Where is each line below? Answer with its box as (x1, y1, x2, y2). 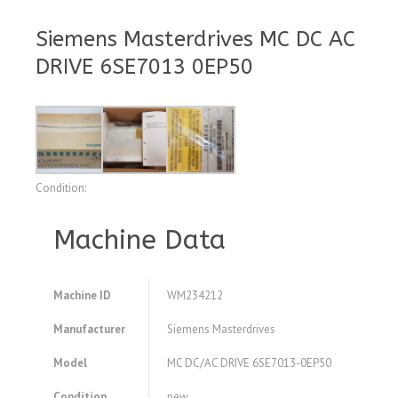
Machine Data (53, 224, 226, 257)
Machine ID (53, 288, 111, 304)
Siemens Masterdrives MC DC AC (36, 26, 355, 52)
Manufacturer (53, 322, 125, 338)
